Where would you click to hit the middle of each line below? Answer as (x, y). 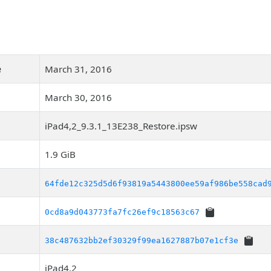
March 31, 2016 (78, 69)
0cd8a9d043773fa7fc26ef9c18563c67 (122, 212)
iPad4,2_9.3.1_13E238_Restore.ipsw (121, 126)
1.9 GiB (60, 154)
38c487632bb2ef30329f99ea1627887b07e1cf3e (142, 240)
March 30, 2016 (78, 97)
